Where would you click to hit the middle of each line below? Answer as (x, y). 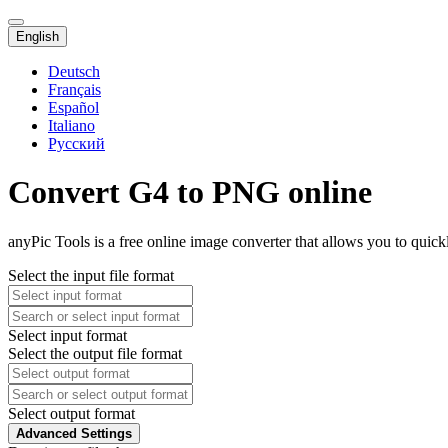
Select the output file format (95, 353)
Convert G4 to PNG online (190, 192)
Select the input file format (91, 275)
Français (74, 89)
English (37, 36)
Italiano (71, 125)
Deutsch (74, 71)
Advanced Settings (74, 433)
